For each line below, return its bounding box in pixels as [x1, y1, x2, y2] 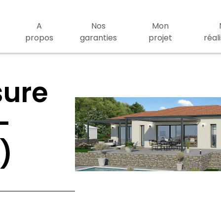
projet [148, 32, 173, 43]
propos [25, 32, 54, 43]
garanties [79, 32, 117, 43]
